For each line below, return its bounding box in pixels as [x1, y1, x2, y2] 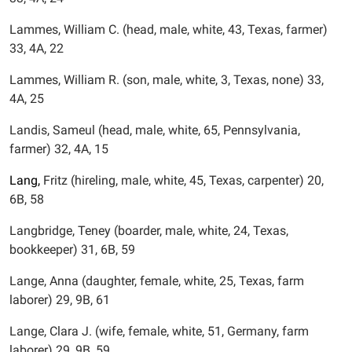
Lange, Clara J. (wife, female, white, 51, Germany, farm [9, 324, 309, 339]
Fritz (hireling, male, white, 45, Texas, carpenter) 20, [40, 173, 324, 188]
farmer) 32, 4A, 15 [9, 141, 108, 156]
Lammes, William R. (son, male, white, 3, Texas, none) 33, [9, 72, 324, 87]
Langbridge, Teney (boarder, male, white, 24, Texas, [9, 223, 288, 238]
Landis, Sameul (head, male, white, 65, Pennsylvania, [9, 123, 300, 137]
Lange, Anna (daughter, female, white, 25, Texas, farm [9, 273, 304, 288]
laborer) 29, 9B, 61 [9, 292, 110, 307]
